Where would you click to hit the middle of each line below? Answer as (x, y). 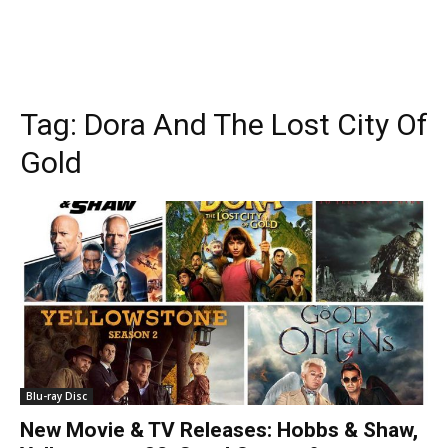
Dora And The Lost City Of (256, 124)
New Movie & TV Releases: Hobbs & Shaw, (219, 430)
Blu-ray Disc (56, 396)
